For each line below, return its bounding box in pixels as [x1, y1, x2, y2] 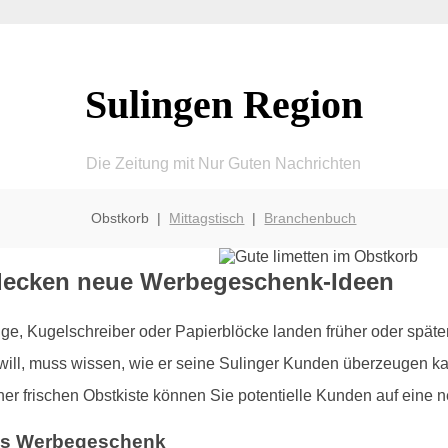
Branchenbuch [264, 209, 357, 226]
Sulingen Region [84, 81, 363, 127]
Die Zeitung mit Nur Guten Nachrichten [86, 154, 362, 172]
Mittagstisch [169, 209, 245, 226]
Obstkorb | [91, 209, 170, 226]
